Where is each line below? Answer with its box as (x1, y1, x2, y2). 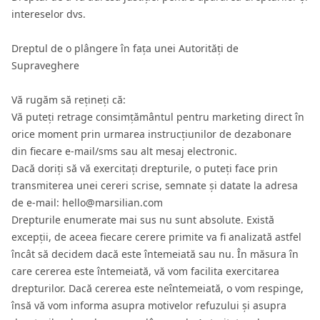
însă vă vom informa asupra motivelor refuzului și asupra (11, 299, 286, 312)
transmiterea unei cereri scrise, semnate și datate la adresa (11, 179, 298, 192)
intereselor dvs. (11, 7, 86, 21)
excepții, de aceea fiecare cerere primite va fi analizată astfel (11, 230, 301, 244)
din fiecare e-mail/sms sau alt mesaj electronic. (11, 144, 237, 158)
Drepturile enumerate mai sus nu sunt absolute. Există (11, 213, 274, 226)
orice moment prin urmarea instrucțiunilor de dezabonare (11, 127, 291, 141)
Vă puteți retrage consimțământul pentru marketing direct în (11, 110, 304, 124)
